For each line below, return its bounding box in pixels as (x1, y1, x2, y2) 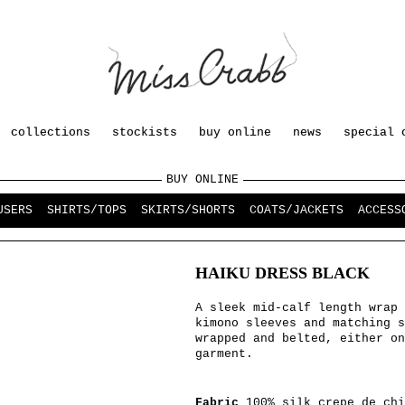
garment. (195, 347, 253, 361)
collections (11, 126, 90, 139)
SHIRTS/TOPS (47, 203, 127, 217)
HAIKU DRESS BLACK (195, 264, 370, 282)
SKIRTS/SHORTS (141, 203, 235, 217)
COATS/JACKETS (250, 203, 344, 217)
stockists (112, 126, 177, 139)
